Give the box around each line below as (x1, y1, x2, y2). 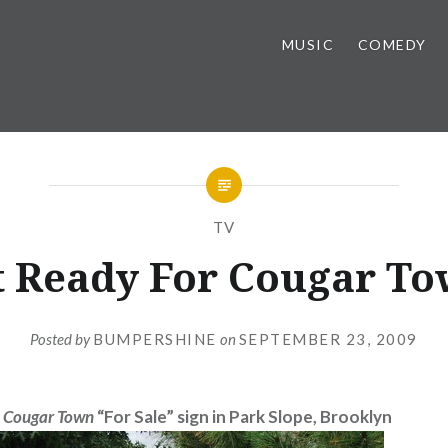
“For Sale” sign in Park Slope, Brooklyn (94, 405, 392, 427)
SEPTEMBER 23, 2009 (238, 329, 418, 348)
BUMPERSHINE (93, 329, 217, 348)
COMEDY (357, 36, 427, 53)
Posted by (30, 329, 94, 348)
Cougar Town (3, 405, 94, 427)
